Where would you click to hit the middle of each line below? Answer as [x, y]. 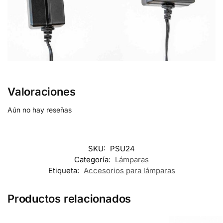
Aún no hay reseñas [40, 110]
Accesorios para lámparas [129, 170]
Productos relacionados [69, 198]
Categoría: [93, 159]
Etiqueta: [64, 170]
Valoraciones [42, 91]
